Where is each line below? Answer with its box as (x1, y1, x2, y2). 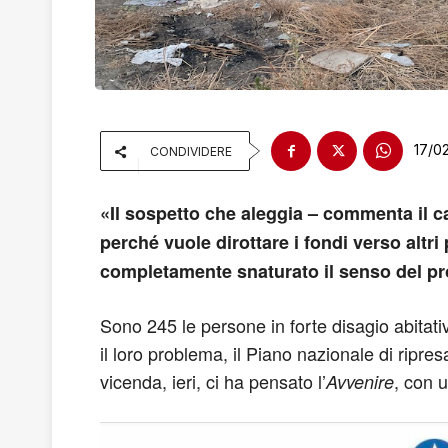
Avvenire (326, 369, 394, 394)
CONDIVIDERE (150, 144, 232, 159)
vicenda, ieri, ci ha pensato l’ (100, 368, 326, 394)
